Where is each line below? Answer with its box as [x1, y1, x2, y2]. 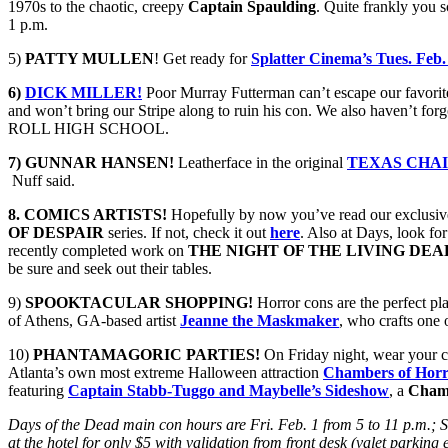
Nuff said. [8, 171, 75, 189]
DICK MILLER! [25, 83, 142, 101]
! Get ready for [154, 49, 251, 67]
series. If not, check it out [104, 223, 270, 241]
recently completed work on [8, 241, 188, 259]
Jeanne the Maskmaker [180, 311, 339, 329]
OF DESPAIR [8, 223, 104, 241]
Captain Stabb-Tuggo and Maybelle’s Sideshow [68, 381, 389, 399]
